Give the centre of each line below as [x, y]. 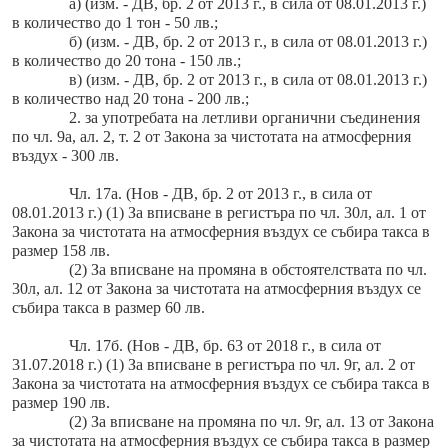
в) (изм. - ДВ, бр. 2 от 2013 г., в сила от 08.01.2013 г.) [247, 80]
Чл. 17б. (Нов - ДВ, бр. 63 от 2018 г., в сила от [224, 346]
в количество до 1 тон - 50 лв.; [115, 23]
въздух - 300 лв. [65, 156]
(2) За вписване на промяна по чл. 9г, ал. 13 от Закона [251, 422]
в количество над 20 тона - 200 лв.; [130, 99]
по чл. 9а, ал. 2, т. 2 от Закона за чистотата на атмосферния [211, 137]
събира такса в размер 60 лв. [108, 308]
